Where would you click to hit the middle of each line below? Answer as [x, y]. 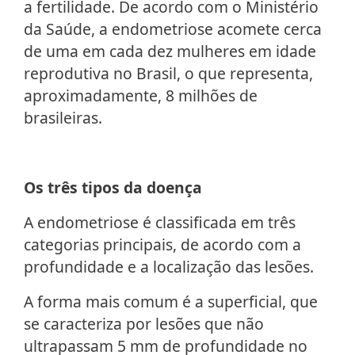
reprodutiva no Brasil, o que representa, [168, 74]
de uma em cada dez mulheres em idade [170, 52]
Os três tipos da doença [113, 188]
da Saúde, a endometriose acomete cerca [173, 29]
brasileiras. [63, 118]
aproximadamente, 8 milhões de [141, 96]
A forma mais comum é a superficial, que [171, 302]
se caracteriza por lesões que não [144, 324]
